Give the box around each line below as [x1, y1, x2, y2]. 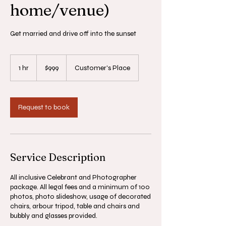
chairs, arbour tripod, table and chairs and [10, 202, 140, 210]
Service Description [10, 151, 105, 163]
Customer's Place [75, 64, 130, 72]
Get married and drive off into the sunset [10, 29, 136, 38]
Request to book [18, 103, 70, 111]
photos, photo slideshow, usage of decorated [10, 192, 151, 201]
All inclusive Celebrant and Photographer [10, 173, 137, 182]
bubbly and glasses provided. [10, 211, 97, 220]
